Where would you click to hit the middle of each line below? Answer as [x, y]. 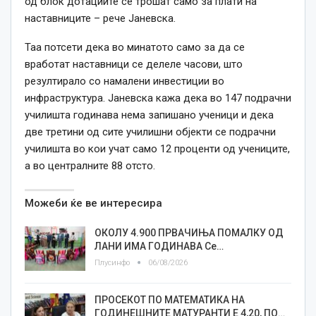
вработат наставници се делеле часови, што [134, 64]
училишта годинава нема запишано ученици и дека [149, 115]
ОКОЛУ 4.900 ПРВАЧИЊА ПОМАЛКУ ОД [189, 232]
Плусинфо [113, 262]
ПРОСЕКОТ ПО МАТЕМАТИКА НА [170, 299]
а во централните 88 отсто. [90, 165]
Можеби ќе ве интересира [93, 203]
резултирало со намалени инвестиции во [124, 81]
